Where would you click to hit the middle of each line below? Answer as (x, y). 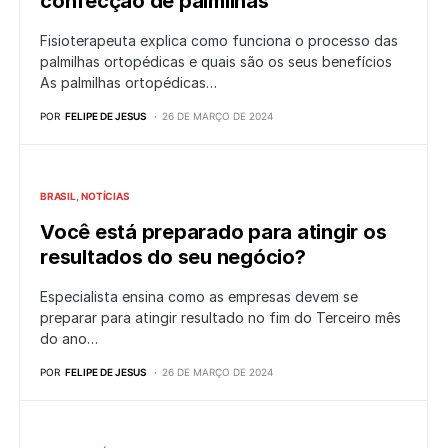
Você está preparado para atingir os (213, 232)
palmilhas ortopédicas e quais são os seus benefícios (216, 62)
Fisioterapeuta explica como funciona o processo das (219, 41)
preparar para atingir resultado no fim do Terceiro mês (220, 318)
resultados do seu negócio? (173, 257)
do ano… (69, 339)
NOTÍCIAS (105, 196)
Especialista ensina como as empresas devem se (199, 297)
